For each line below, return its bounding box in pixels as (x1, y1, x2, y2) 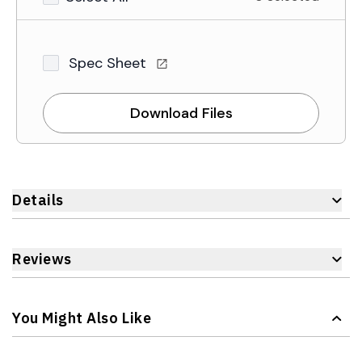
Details (12, 190, 64, 209)
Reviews (12, 249, 72, 268)
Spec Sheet (69, 53, 150, 73)
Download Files (129, 103, 233, 123)
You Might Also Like (12, 308, 152, 327)
